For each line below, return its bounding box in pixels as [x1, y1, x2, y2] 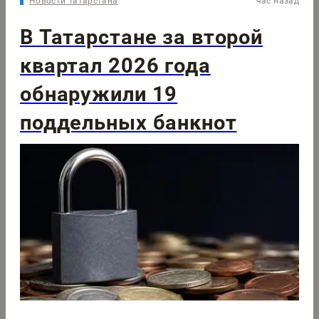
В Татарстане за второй [20, 24, 263, 49]
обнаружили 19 [20, 81, 178, 106]
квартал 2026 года [20, 53, 211, 78]
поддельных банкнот [20, 110, 237, 135]
